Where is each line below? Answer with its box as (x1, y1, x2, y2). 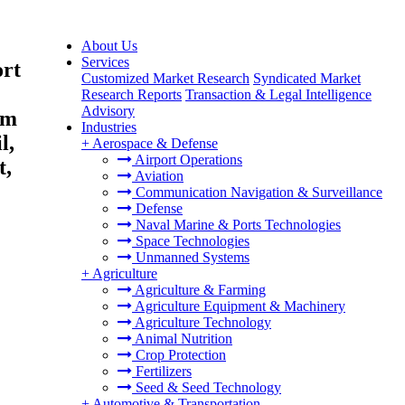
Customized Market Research (81, 71, 250, 86)
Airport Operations (132, 152, 242, 167)
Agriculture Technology (132, 315, 271, 330)
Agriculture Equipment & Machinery (132, 298, 345, 314)
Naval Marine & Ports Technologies (132, 217, 341, 232)
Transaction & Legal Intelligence (185, 87, 372, 102)
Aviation (132, 168, 184, 184)
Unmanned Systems (132, 250, 250, 265)
